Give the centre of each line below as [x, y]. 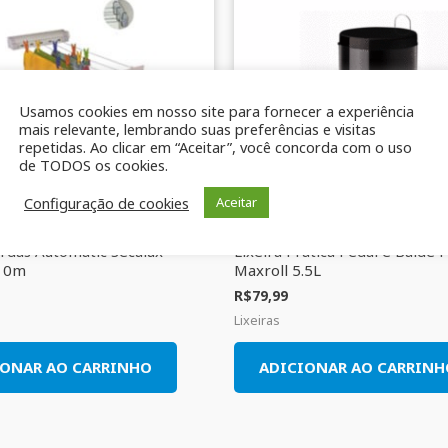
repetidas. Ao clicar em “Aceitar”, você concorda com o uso [215, 147]
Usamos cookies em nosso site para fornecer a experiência [216, 111]
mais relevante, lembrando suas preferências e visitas [197, 129]
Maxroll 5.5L [277, 270]
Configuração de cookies [106, 202]
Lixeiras [257, 319]
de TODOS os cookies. [93, 165]
